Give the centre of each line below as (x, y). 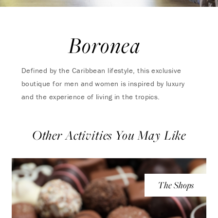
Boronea (104, 45)
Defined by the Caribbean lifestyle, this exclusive (101, 70)
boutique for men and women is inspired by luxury (103, 83)
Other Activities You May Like (109, 135)
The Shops (175, 185)
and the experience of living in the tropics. (91, 97)
